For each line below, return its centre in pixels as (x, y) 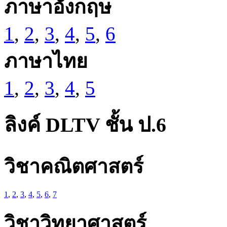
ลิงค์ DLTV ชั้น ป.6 (85, 125)
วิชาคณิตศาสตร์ (74, 166)
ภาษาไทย (46, 61)
